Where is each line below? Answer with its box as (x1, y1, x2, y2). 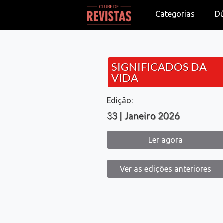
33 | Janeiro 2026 (106, 110, 180, 121)
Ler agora (148, 135, 183, 144)
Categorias (155, 9, 195, 18)
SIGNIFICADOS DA (111, 60, 207, 73)
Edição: (106, 96, 133, 105)
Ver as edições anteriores (120, 164, 212, 173)
